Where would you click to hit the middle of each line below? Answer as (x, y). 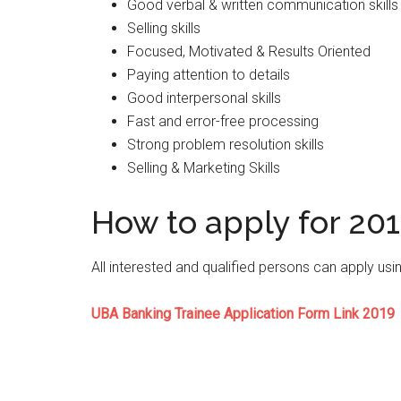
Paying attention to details (209, 75)
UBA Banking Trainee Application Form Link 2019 (243, 314)
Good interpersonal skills (204, 98)
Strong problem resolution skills (226, 145)
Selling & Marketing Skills (204, 168)
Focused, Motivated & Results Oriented (249, 51)
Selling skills (164, 28)
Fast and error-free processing (223, 121)
